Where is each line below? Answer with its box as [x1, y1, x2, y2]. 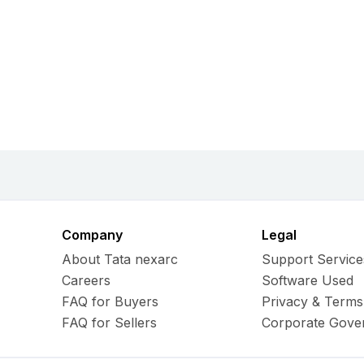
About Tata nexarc [61, 251, 178, 267]
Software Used [262, 272, 354, 288]
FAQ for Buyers [61, 293, 158, 310]
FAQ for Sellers [61, 314, 157, 331]
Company [61, 227, 123, 243]
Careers [61, 272, 110, 288]
